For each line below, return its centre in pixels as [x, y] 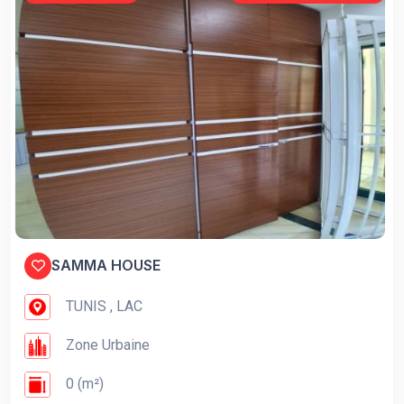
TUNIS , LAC [102, 306]
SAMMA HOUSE [106, 266]
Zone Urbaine [106, 344]
